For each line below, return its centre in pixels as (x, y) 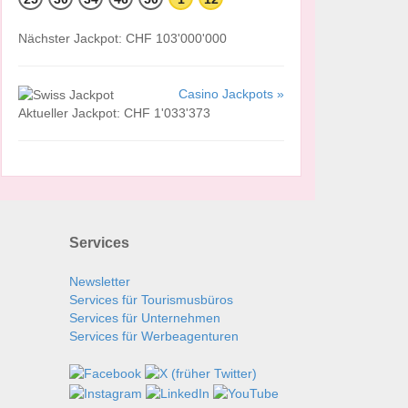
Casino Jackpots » (231, 93)
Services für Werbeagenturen (154, 337)
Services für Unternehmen (145, 318)
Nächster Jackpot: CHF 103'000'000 (122, 38)
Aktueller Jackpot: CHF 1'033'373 (114, 113)
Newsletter (100, 282)
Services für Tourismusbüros (151, 300)
